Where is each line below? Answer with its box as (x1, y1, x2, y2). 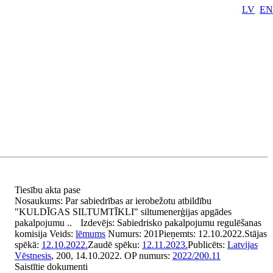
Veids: (49, 229, 76, 239)
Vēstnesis (15, 250, 51, 261)
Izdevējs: (80, 218, 117, 228)
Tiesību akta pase (15, 185, 83, 195)
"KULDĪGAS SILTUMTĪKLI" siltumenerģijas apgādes (15, 207, 232, 217)
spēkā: (15, 239, 41, 250)
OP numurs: (124, 250, 172, 261)
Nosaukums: (15, 196, 65, 206)
